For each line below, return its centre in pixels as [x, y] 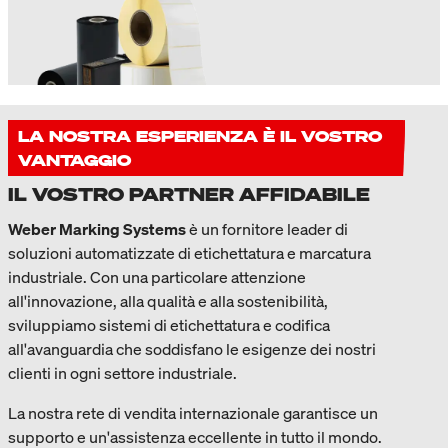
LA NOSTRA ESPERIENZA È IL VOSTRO [200, 136]
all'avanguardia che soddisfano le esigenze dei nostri [192, 349]
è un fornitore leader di [267, 229]
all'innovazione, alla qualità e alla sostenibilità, [168, 301]
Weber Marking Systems [97, 229]
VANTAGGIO [74, 160]
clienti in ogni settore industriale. [124, 373]
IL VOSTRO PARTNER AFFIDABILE [189, 194]
